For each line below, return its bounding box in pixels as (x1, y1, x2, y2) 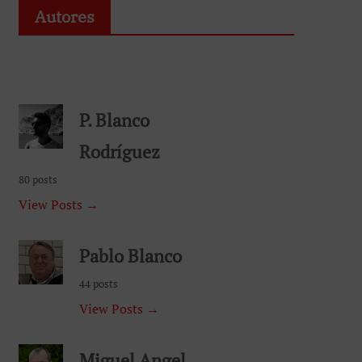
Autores (35, 5, 95, 27)
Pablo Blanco (79, 243, 182, 267)
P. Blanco (79, 107, 149, 132)
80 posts (19, 172, 57, 187)
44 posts (79, 276, 118, 291)
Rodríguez (79, 139, 160, 163)
